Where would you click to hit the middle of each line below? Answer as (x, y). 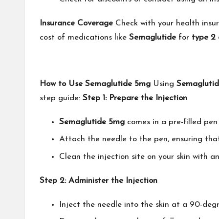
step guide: (61, 98)
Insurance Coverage (76, 23)
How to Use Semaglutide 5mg (95, 84)
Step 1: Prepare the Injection (135, 98)
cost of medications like (84, 37)
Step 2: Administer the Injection (99, 180)
